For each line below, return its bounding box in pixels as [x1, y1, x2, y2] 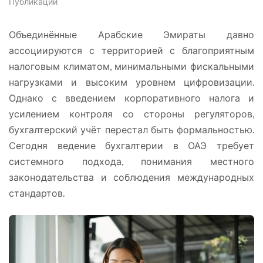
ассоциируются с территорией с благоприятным [9, 45, 254, 56]
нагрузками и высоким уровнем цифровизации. [9, 76, 254, 87]
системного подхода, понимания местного [9, 156, 254, 167]
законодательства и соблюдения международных [9, 171, 254, 183]
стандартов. [9, 187, 65, 198]
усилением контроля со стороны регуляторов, [9, 108, 254, 119]
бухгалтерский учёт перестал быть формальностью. [9, 124, 254, 135]
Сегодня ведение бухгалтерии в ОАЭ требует [9, 140, 254, 151]
